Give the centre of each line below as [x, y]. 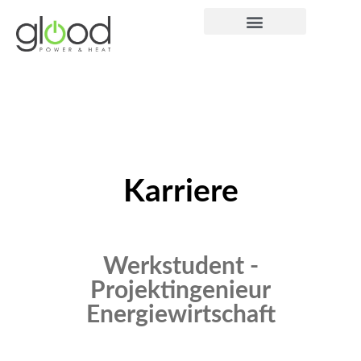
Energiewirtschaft [180, 315]
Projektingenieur [180, 291]
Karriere [180, 192]
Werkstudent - [180, 267]
